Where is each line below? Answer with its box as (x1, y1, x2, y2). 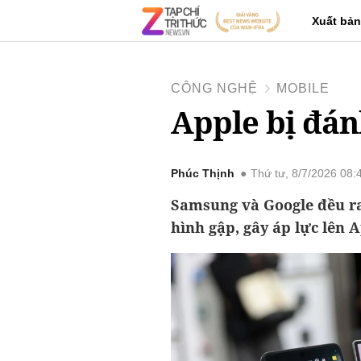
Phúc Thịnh (171, 168, 234, 180)
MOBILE (276, 81, 330, 95)
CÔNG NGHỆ (171, 81, 258, 95)
